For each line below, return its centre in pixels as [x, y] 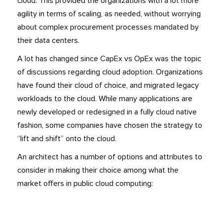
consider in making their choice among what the [98, 170]
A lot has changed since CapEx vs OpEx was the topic [109, 59]
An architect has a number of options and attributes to [110, 157]
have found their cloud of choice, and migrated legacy [108, 86]
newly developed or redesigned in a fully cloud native [107, 112]
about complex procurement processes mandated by [108, 27]
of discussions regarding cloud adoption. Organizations [110, 72]
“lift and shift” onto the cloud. [67, 139]
